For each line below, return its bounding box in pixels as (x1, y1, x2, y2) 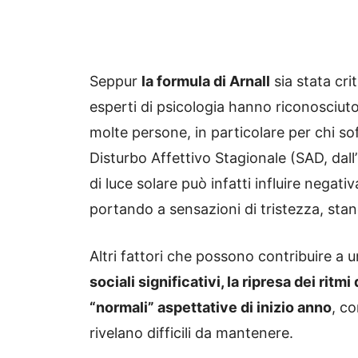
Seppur (89, 72, 141, 89)
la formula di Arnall (141, 72, 270, 89)
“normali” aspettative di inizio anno (89, 298, 332, 316)
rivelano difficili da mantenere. (89, 324, 293, 341)
